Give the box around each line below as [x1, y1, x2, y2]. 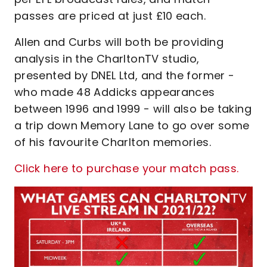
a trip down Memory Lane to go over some [14, 118, 250, 133]
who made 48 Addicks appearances [14, 85, 215, 100]
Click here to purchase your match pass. [14, 161, 239, 176]
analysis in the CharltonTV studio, [14, 51, 200, 66]
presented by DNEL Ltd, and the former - [14, 68, 235, 83]
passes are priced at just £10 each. [14, 8, 206, 23]
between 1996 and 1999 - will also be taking [14, 101, 252, 116]
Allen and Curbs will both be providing [14, 35, 224, 49]
